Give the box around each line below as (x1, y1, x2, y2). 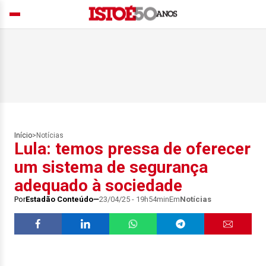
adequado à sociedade (14, 176, 182, 195)
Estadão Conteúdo (26, 195, 93, 204)
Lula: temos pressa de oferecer (14, 139, 251, 159)
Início (14, 131, 32, 140)
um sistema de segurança (14, 157, 208, 177)
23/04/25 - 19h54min (99, 195, 169, 204)
